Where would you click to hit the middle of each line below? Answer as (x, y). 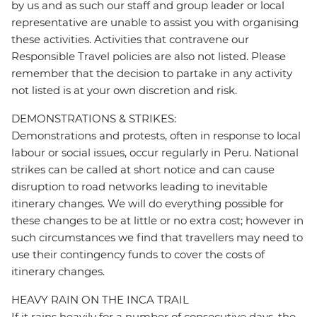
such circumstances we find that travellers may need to (157, 238)
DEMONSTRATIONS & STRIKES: (94, 119)
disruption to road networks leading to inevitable (139, 187)
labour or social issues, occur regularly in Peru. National (155, 153)
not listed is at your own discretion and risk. (124, 91)
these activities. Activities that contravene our (130, 40)
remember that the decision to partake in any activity (152, 74)
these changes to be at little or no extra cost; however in (157, 221)
